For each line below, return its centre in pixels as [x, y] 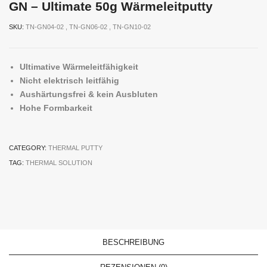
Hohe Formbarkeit [57, 108]
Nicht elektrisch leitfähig [69, 81]
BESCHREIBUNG [133, 243]
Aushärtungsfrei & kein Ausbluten [90, 94]
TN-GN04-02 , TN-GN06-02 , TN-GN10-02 [88, 27]
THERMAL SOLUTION [59, 163]
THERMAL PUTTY [75, 148]
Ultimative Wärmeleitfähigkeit [80, 67]
